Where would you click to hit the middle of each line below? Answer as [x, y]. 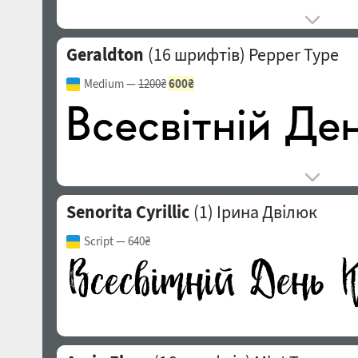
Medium [103, 84]
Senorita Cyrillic [127, 212]
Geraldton [105, 54]
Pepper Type [293, 54]
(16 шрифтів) [195, 54]
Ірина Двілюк [267, 212]
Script [98, 241]
